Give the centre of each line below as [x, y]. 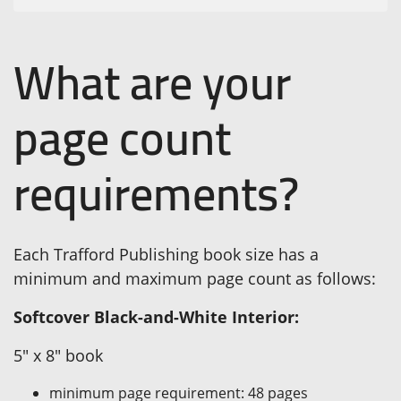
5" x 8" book [58, 355]
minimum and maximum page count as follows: [195, 278]
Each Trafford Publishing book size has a [166, 254]
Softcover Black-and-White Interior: [156, 317]
